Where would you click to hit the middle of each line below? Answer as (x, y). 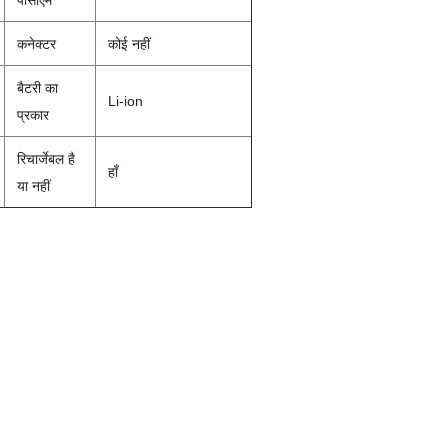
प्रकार (33, 115)
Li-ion (125, 101)
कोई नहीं (129, 44)
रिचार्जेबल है (46, 159)
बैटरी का (37, 88)
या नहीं (33, 186)
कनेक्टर (36, 44)
